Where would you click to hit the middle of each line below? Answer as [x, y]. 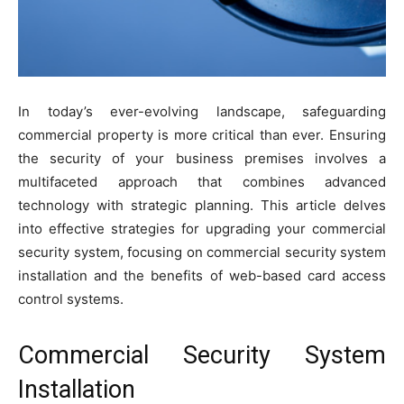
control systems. [71, 299]
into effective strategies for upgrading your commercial [202, 229]
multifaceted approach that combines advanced [202, 182]
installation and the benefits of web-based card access [202, 276]
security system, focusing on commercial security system [202, 252]
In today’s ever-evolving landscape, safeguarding [202, 112]
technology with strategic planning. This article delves [202, 206]
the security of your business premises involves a [202, 159]
